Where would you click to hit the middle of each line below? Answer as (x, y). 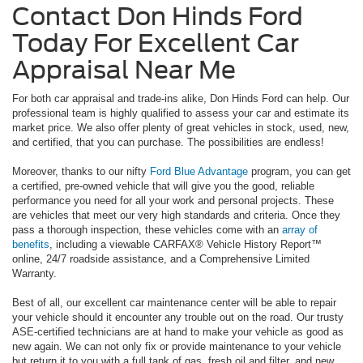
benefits (31, 245)
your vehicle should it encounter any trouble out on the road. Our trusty (178, 318)
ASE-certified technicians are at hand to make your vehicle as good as (178, 332)
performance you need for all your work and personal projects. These (173, 201)
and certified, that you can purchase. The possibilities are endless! (168, 143)
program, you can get (299, 172)
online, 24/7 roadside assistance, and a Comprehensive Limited (161, 259)
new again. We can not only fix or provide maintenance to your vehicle (177, 347)
